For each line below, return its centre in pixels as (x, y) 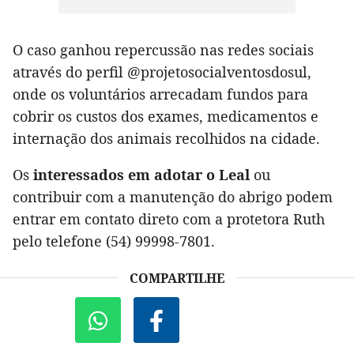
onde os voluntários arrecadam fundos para (160, 94)
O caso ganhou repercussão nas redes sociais (163, 49)
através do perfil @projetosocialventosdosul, (162, 72)
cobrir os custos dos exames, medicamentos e (166, 116)
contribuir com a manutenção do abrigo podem (173, 196)
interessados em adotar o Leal (143, 174)
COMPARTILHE (177, 278)
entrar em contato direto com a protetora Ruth (169, 218)
